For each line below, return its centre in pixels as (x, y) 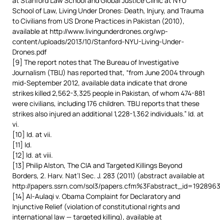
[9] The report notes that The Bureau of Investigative (96, 62)
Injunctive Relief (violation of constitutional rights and (96, 206)
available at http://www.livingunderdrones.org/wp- (90, 31)
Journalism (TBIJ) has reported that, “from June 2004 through (108, 72)
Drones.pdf (29, 52)
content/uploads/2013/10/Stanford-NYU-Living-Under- (98, 41)
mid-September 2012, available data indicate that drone (100, 83)
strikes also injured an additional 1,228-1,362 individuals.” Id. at (108, 114)
